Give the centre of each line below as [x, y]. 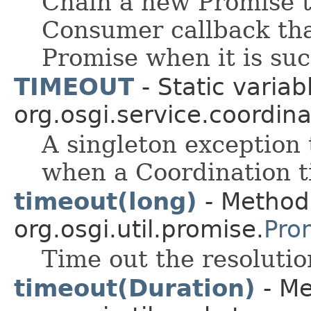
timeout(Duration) [135, 288]
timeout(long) [106, 201]
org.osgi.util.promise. [139, 229]
